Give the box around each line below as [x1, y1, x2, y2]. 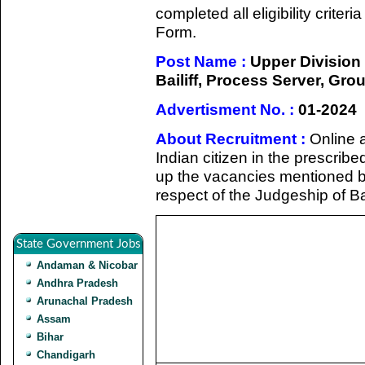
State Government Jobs [15, 238, 141, 250]
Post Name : [156, 52, 246, 70]
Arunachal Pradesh [37, 295, 133, 307]
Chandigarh [37, 349, 95, 361]
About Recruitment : [156, 130, 306, 147]
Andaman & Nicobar [37, 259, 138, 271]
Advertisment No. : [156, 100, 294, 118]
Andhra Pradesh [37, 277, 118, 289]
